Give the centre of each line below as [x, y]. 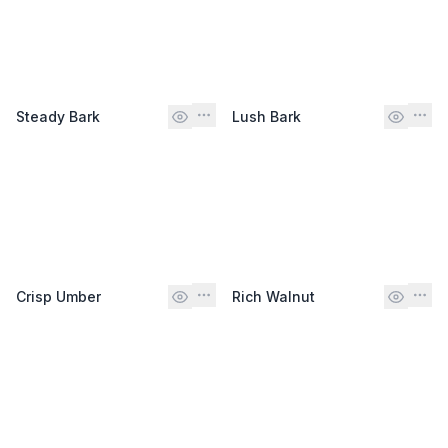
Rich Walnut [273, 296]
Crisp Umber [58, 296]
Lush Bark [266, 116]
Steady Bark [58, 116]
